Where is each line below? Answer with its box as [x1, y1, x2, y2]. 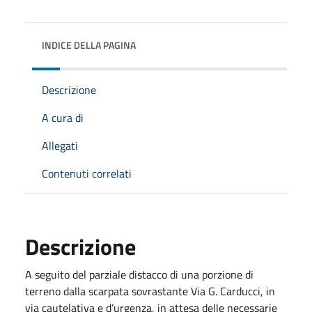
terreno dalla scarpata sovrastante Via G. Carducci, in [25, 282, 275, 299]
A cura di [42, 109, 84, 126]
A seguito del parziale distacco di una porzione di [25, 265, 253, 283]
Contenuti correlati [42, 164, 132, 182]
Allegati [42, 136, 78, 154]
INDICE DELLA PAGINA [42, 37, 136, 52]
